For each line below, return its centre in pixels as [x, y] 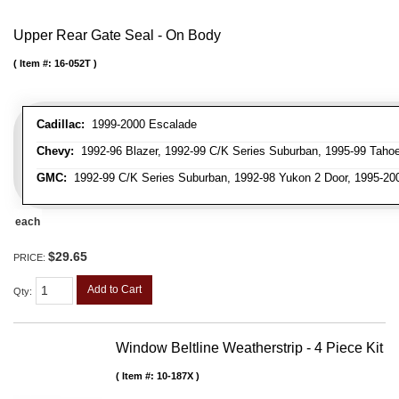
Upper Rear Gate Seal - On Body [117, 35]
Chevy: [55, 151]
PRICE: [31, 257]
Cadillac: [61, 124]
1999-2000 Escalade [141, 124]
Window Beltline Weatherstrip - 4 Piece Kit [249, 348]
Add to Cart [114, 289]
